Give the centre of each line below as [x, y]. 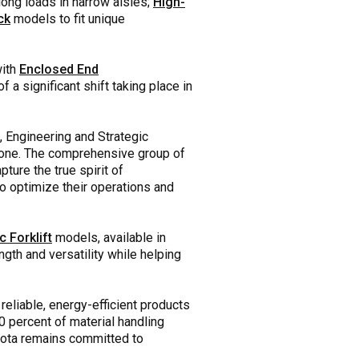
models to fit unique [68, 18]
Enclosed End [59, 69]
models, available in [109, 237]
